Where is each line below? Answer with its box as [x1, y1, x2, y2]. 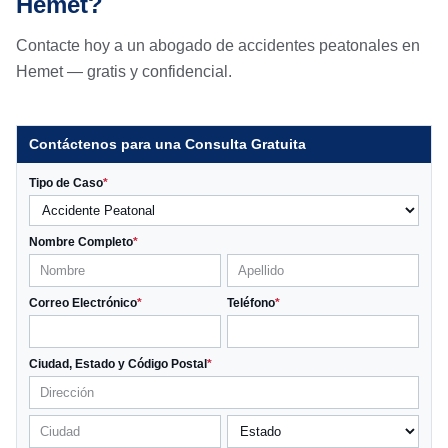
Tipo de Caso [29, 176, 103, 190]
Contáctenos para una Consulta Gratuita [29, 136, 306, 152]
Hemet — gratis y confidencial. [16, 63, 232, 80]
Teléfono [227, 296, 275, 310]
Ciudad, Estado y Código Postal [29, 357, 207, 371]
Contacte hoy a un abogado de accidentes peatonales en [16, 37, 420, 54]
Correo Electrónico [29, 296, 137, 310]
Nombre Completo [29, 235, 133, 249]
